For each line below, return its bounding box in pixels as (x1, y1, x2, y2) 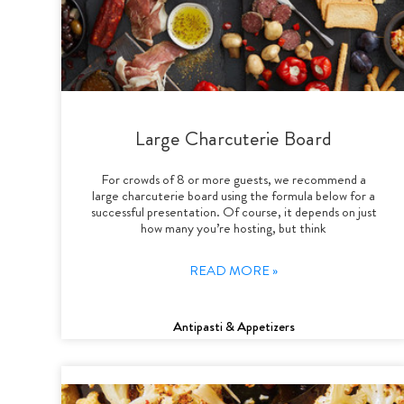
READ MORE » (189, 260, 279, 280)
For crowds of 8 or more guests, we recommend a (101, 169, 367, 189)
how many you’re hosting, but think (141, 217, 327, 238)
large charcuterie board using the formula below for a (92, 185, 376, 206)
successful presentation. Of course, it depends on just (90, 201, 377, 222)
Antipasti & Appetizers (172, 316, 295, 336)
